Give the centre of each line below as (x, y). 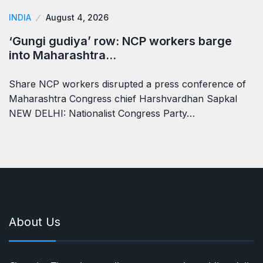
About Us (35, 222)
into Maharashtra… (63, 55)
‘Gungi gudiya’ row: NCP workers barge (120, 41)
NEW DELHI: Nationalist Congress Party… (102, 114)
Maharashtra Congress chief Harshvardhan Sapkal (123, 99)
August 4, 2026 (77, 18)
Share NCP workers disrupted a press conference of (127, 84)
